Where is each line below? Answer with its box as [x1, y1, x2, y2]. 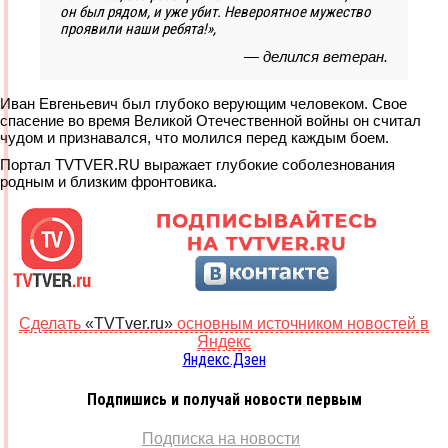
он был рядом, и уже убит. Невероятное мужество [60, 3, 371, 22]
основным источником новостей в [173, 315, 429, 333]
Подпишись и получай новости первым [86, 389, 362, 409]
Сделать [19, 315, 85, 333]
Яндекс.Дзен [182, 350, 266, 370]
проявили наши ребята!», [60, 20, 216, 39]
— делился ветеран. [244, 48, 388, 66]
